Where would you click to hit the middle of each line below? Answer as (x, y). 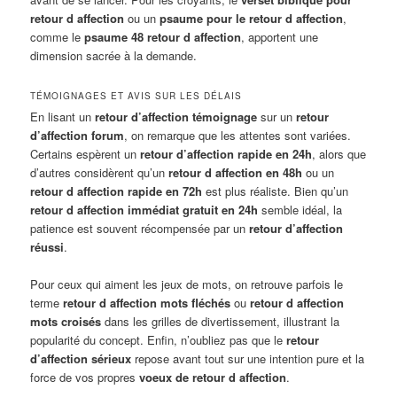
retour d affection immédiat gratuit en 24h (144, 209)
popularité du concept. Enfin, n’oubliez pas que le (159, 339)
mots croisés (66, 321)
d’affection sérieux (81, 358)
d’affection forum (78, 135)
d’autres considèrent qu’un (100, 172)
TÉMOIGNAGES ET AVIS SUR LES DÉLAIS (136, 95)
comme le (58, 37)
